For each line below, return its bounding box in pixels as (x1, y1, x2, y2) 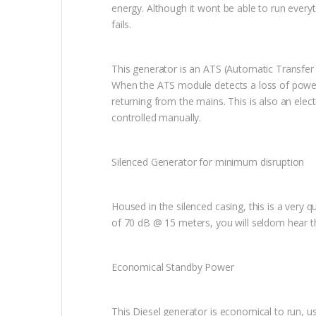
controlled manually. (111, 111, 202, 125)
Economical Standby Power (111, 260, 234, 274)
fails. (111, 18, 132, 32)
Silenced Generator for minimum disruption (111, 155, 305, 169)
